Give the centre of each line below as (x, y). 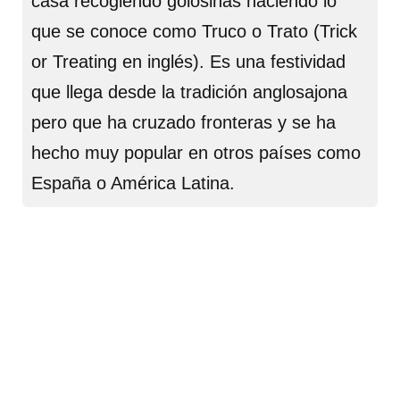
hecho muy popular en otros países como (196, 153)
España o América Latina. (133, 183)
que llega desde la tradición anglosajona (189, 92)
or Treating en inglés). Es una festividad (188, 62)
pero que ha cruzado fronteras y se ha (183, 122)
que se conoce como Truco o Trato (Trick (194, 31)
